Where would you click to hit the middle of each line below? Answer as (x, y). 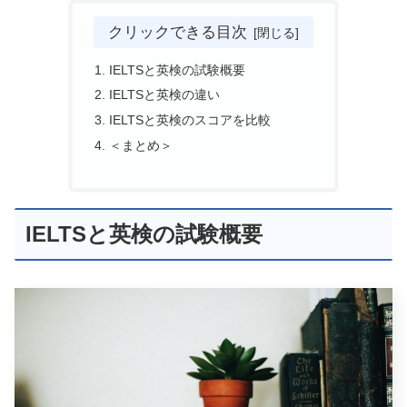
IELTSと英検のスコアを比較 (190, 120)
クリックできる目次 (178, 32)
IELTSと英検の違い (165, 95)
